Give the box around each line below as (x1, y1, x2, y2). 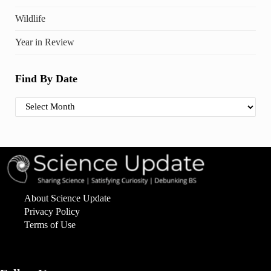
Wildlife (15, 13, 45, 24)
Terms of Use (24, 219, 76, 230)
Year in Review (15, 36, 74, 47)
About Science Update (24, 192, 111, 203)
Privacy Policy (24, 206, 80, 217)
